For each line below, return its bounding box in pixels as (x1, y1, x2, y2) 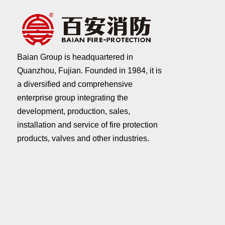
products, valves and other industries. (17, 134, 149, 143)
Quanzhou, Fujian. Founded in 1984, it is (17, 66, 162, 75)
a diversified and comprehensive (17, 79, 133, 88)
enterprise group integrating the (17, 93, 128, 102)
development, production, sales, (17, 106, 130, 116)
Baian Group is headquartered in (17, 52, 133, 61)
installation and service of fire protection (17, 120, 158, 129)
